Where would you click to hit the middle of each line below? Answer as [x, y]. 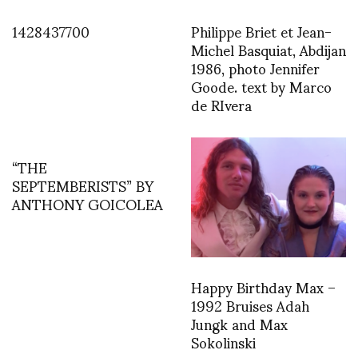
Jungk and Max [239, 324]
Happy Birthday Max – [263, 287]
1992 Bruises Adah [250, 305]
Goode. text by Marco [261, 86]
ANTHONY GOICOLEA [88, 203]
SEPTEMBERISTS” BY [83, 185]
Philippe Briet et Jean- [261, 30]
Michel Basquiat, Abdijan [268, 49]
